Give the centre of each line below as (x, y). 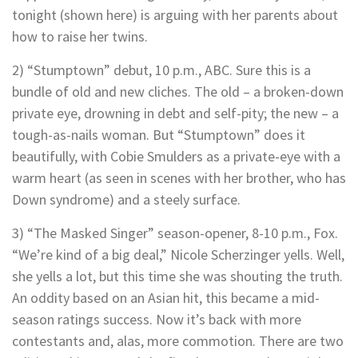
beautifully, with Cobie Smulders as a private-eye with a (176, 156)
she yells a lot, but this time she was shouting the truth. (177, 276)
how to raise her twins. (80, 36)
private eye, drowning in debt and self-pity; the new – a (175, 113)
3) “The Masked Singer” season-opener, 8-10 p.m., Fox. (175, 233)
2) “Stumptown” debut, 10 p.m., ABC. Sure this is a (161, 70)
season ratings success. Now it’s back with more (157, 319)
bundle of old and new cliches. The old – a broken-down (178, 91)
